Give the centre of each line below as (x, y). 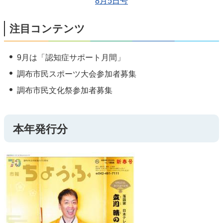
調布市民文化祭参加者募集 (64, 91)
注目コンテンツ (47, 28)
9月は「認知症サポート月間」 (71, 57)
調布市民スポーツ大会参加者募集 (76, 74)
